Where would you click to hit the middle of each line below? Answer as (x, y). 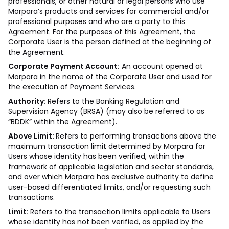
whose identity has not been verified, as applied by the (106, 222)
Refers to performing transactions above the (136, 136)
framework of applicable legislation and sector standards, (111, 167)
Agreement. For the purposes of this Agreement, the (102, 32)
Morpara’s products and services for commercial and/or (109, 11)
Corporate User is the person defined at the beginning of (110, 42)
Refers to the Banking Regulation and (113, 101)
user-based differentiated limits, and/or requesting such (109, 187)
